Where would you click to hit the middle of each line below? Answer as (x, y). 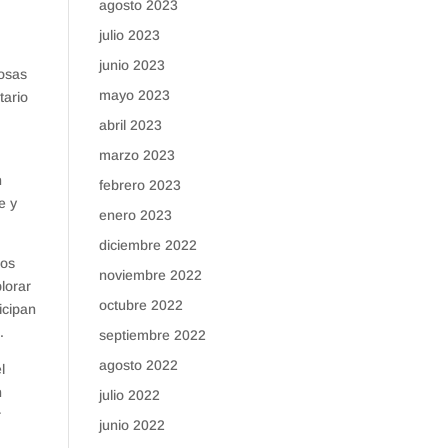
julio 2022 (129, 395)
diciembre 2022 (147, 245)
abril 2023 (130, 125)
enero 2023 (135, 215)
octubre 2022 (140, 305)
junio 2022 (131, 425)
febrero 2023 (139, 185)
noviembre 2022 (150, 275)
